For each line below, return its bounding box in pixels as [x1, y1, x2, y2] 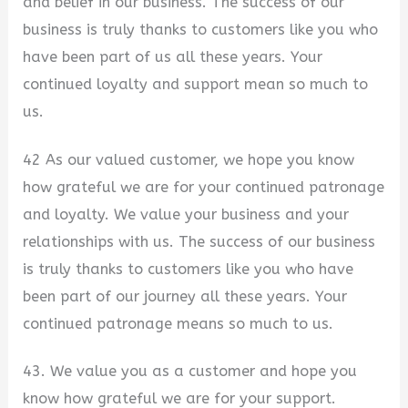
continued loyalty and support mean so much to [23, 75, 369, 93]
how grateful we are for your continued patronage [23, 178, 385, 196]
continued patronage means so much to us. [23, 314, 334, 332]
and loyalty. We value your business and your [23, 205, 350, 223]
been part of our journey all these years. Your [23, 287, 348, 305]
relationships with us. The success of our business [23, 232, 376, 250]
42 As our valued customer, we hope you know [23, 150, 355, 168]
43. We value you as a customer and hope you [23, 362, 358, 381]
